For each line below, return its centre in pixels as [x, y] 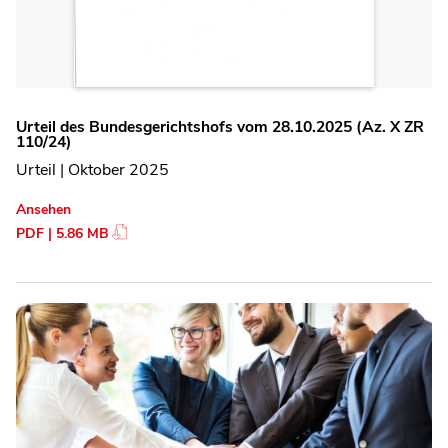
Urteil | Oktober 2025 [92, 170]
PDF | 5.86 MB [62, 234]
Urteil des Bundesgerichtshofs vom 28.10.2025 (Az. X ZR [220, 126]
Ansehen [43, 210]
